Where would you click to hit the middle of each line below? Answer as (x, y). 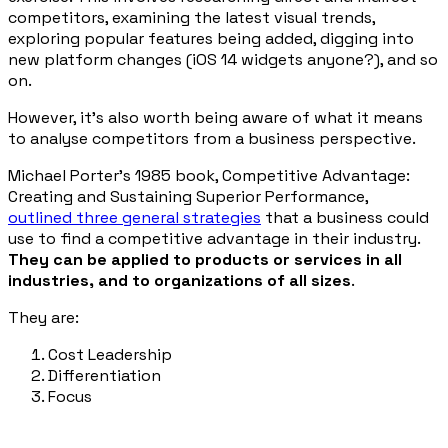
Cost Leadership (110, 355)
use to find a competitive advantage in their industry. (214, 239)
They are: (43, 318)
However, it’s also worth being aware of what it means (215, 118)
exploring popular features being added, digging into (211, 39)
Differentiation (104, 376)
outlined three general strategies (134, 218)
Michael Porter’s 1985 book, (115, 176)
